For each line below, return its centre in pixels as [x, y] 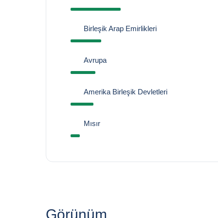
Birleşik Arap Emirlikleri [120, 28]
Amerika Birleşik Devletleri [125, 92]
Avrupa [95, 60]
